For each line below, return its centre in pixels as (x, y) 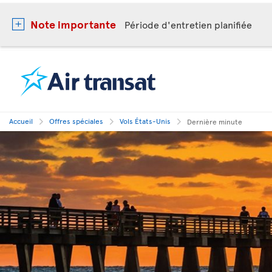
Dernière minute (215, 121)
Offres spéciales (76, 121)
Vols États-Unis (145, 121)
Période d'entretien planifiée (188, 24)
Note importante (73, 24)
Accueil (21, 121)
